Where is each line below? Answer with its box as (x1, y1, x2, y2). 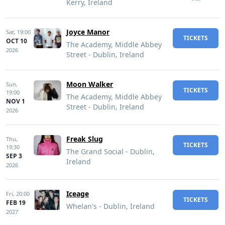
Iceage (66, 189, 89, 198)
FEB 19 (6, 198, 26, 207)
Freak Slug (66, 134, 103, 144)
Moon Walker (66, 79, 113, 89)
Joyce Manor (66, 27, 109, 37)
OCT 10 (6, 37, 27, 45)
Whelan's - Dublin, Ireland (66, 201, 155, 211)
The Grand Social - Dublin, (66, 147, 155, 156)
